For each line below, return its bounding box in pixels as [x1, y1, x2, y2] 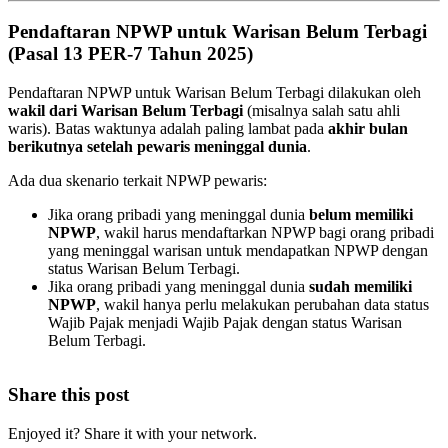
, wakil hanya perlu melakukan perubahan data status [96, 295, 429, 313]
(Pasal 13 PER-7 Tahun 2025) [8, 42, 253, 64]
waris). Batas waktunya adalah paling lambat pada [8, 119, 328, 137]
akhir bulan [328, 119, 408, 137]
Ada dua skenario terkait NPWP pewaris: [8, 171, 267, 189]
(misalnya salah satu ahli [243, 101, 400, 119]
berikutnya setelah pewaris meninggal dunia [8, 137, 307, 155]
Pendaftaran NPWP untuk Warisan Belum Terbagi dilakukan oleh [8, 83, 421, 101]
